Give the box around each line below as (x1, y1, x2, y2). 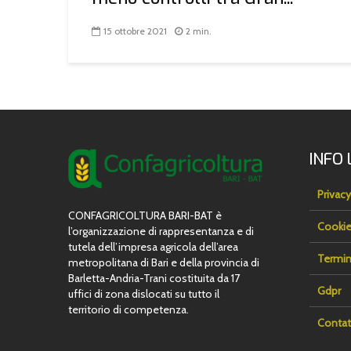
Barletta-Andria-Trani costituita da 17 (68, 271, 240, 286)
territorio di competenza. (68, 302, 189, 317)
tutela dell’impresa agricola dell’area (68, 240, 238, 255)
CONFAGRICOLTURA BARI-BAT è (68, 208, 222, 223)
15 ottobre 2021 (103, 25, 167, 38)
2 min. (186, 25, 212, 38)
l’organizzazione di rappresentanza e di (68, 224, 254, 239)
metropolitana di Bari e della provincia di (68, 255, 259, 270)
